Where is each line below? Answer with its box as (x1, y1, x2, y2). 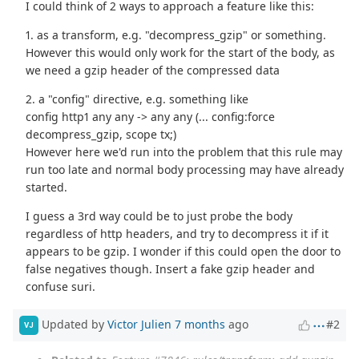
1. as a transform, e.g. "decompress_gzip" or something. (26, 26, 327, 42)
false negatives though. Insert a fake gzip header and (26, 260, 316, 276)
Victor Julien (107, 316, 171, 332)
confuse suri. (26, 278, 96, 294)
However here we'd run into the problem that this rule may (26, 143, 343, 159)
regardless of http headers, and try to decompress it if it (26, 225, 329, 241)
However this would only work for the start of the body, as (26, 44, 336, 60)
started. (26, 179, 68, 195)
